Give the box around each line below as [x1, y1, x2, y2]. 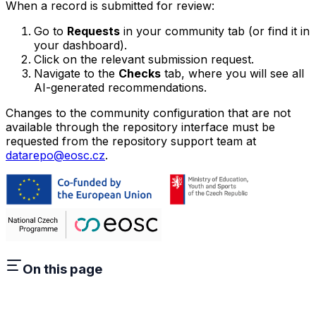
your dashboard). [34, 37, 127, 52]
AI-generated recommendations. [34, 80, 207, 95]
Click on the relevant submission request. [34, 51, 254, 66]
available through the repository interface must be [6, 119, 275, 134]
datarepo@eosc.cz [6, 147, 105, 162]
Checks [119, 66, 161, 80]
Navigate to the [34, 66, 119, 80]
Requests [67, 23, 120, 38]
